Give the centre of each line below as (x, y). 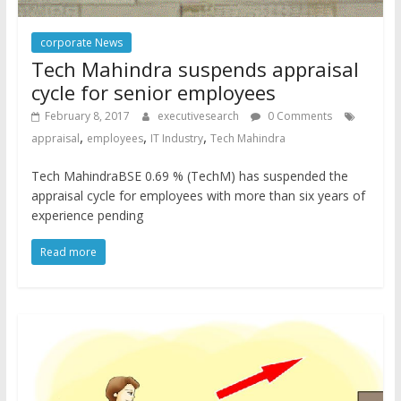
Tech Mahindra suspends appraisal (195, 68)
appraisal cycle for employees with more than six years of (198, 195)
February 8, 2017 (87, 115)
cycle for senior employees (153, 92)
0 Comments (298, 115)
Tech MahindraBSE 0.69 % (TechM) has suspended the (189, 175)
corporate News (81, 42)
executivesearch (199, 115)
